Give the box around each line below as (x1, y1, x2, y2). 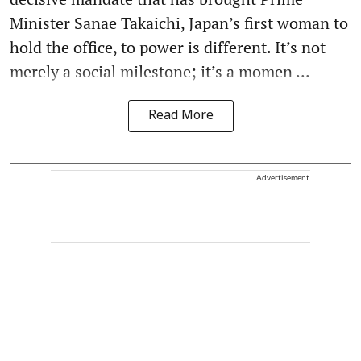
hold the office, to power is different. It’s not (10, 36, 326, 59)
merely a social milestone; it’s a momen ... (10, 60, 310, 83)
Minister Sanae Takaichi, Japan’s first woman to (10, 12, 348, 35)
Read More (147, 108, 214, 125)
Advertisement (256, 172, 309, 183)
